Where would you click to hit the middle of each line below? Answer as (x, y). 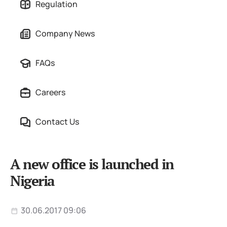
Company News (65, 33)
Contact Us (57, 122)
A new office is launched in (92, 164)
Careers (50, 92)
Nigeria (32, 181)
